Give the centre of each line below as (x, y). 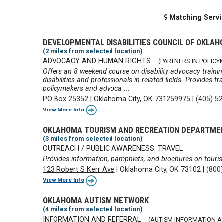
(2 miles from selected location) (93, 51)
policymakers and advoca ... (86, 88)
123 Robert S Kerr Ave (79, 169)
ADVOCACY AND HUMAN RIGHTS (97, 61)
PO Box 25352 (66, 99)
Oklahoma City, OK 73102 (161, 169)
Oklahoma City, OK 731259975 (142, 99)
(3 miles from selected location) (93, 138)
